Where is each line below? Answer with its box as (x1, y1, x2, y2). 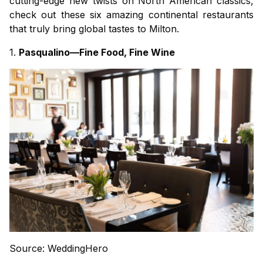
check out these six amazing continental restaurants (9, 9, 254, 21)
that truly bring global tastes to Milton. (9, 23, 179, 35)
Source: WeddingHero (9, 242, 108, 254)
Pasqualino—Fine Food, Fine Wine (19, 46, 175, 59)
